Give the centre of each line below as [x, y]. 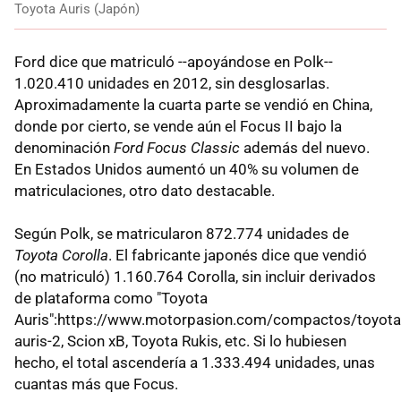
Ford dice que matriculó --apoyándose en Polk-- [174, 61]
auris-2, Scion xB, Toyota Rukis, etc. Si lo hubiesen [180, 341]
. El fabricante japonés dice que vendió [238, 255]
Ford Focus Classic [177, 147]
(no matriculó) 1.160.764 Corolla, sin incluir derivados [195, 276]
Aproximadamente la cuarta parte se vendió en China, [193, 104]
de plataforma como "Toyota [111, 298]
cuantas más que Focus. [96, 384]
